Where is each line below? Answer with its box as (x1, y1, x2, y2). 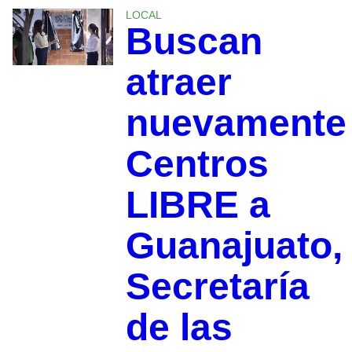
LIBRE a (125, 184, 270, 226)
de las (125, 306, 233, 349)
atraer (125, 61, 232, 104)
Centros (125, 143, 269, 185)
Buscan (125, 20, 262, 63)
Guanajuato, (125, 225, 343, 267)
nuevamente (125, 102, 346, 145)
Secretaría (125, 266, 310, 308)
